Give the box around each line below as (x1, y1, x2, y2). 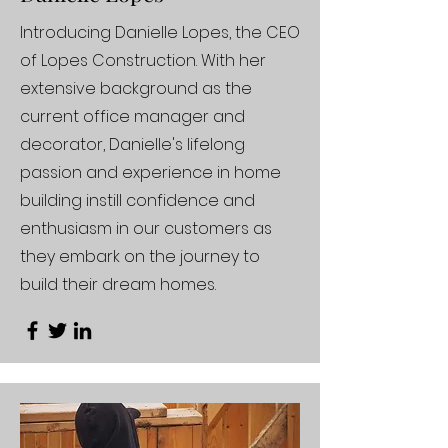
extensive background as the (20, 77, 252, 100)
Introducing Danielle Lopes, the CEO (20, 21, 300, 44)
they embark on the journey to (20, 245, 260, 268)
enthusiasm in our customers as (20, 217, 272, 240)
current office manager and (20, 105, 245, 128)
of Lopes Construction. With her (20, 49, 266, 72)
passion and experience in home (20, 161, 281, 184)
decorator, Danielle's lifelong (20, 133, 245, 156)
